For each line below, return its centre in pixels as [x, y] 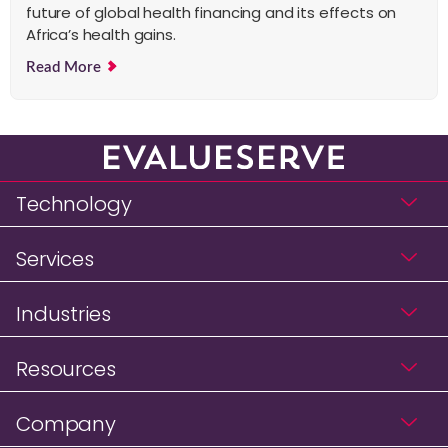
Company [66, 424]
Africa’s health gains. [101, 34]
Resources [66, 369]
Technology [74, 204]
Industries [63, 314]
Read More [65, 67]
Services [55, 259]
